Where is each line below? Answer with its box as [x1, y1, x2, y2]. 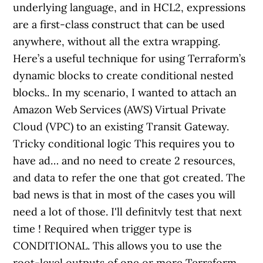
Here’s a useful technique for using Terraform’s [13, 52, 246, 65]
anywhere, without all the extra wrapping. [13, 35, 221, 48]
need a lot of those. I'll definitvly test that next [13, 205, 242, 218]
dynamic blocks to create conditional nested [13, 69, 234, 82]
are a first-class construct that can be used [13, 18, 225, 31]
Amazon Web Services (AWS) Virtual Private [13, 103, 227, 116]
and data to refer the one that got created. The [13, 171, 246, 184]
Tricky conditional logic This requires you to [13, 137, 235, 150]
